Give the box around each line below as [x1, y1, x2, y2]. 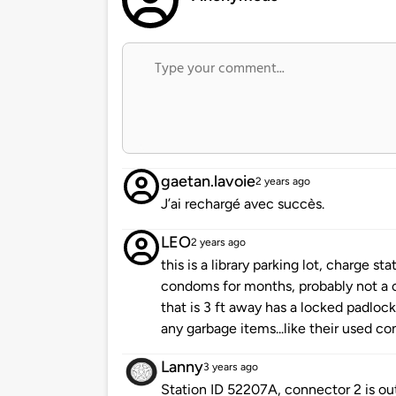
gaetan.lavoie [161, 171, 255, 192]
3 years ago [203, 361, 258, 374]
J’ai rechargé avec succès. [161, 195, 324, 213]
